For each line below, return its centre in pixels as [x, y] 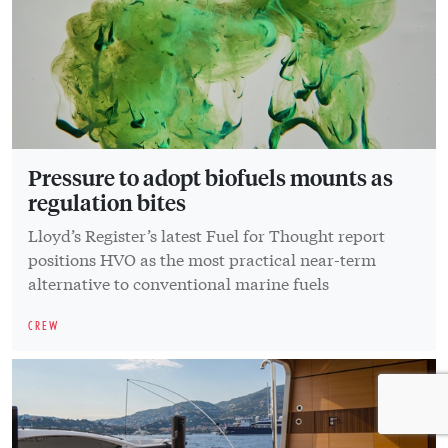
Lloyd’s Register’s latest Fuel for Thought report [206, 234]
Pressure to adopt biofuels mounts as [210, 176]
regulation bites [107, 201]
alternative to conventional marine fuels [178, 282]
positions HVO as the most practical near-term [202, 258]
